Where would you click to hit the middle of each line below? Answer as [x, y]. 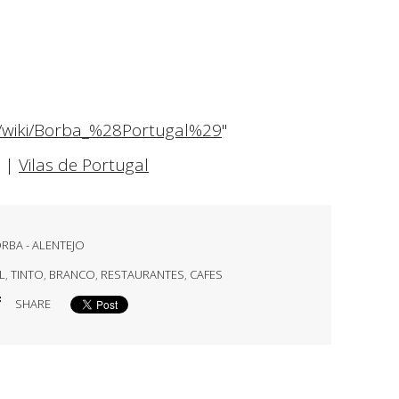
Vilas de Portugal [84, 164]
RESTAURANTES [142, 275]
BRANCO [72, 275]
